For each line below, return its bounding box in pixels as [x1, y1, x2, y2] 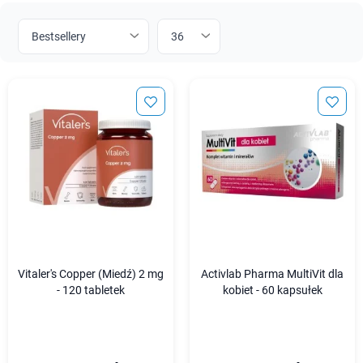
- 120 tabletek [57, 284, 125, 297]
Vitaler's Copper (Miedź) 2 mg [18, 267, 164, 281]
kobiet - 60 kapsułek [222, 284, 322, 297]
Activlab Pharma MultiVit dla [201, 267, 344, 281]
